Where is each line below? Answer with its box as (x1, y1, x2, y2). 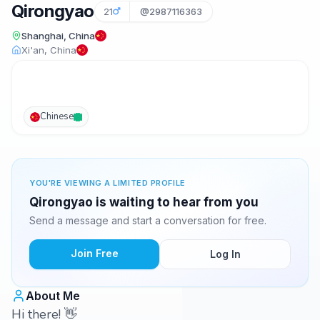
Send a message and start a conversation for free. (29, 214, 266, 226)
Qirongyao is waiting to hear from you (29, 195, 259, 209)
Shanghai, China (21, 30, 95, 41)
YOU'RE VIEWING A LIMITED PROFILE (29, 178, 186, 188)
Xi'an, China (21, 44, 76, 56)
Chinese (40, 110, 74, 123)
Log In (209, 248, 241, 260)
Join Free (70, 247, 119, 259)
